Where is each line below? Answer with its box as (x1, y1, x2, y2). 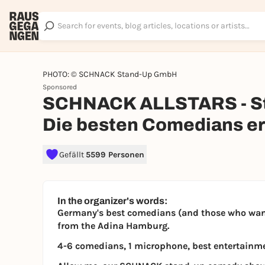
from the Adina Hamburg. (57, 220, 169, 231)
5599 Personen (86, 149, 144, 160)
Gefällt (59, 149, 86, 160)
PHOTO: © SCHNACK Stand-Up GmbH (43, 69, 177, 79)
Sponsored (43, 83, 77, 91)
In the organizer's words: (57, 196, 167, 206)
